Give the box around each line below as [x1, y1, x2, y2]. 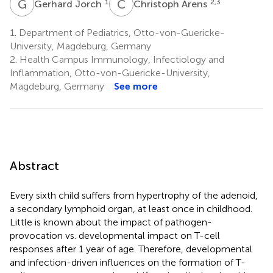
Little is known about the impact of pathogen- [10, 216, 212, 228]
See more [114, 80, 158, 92]
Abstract [10, 158, 59, 173]
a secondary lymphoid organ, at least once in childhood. [10, 202, 252, 214]
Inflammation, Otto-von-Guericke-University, [10, 66, 210, 79]
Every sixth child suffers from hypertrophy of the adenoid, [10, 189, 258, 201]
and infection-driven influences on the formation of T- [10, 256, 246, 268]
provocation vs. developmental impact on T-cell [10, 229, 220, 241]
